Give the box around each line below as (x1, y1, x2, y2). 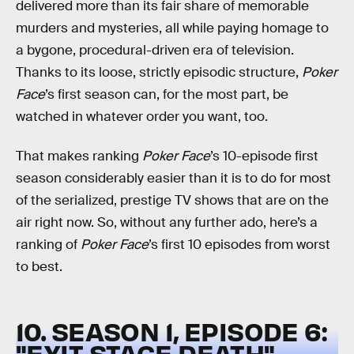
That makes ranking (16, 147, 142, 164)
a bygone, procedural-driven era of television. (16, 42, 294, 58)
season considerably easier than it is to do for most (16, 169, 331, 186)
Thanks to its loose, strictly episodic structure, (16, 64, 302, 81)
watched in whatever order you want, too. (16, 108, 268, 125)
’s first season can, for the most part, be (45, 86, 288, 103)
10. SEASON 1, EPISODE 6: (16, 314, 327, 348)
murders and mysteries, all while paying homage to (16, 20, 329, 36)
